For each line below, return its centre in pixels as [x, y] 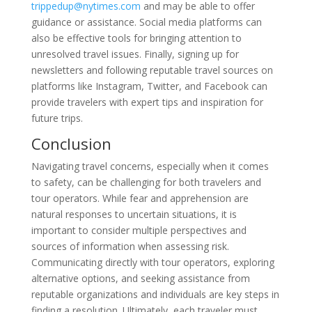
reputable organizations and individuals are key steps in [155, 295]
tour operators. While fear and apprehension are [140, 198]
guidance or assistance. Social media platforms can [146, 22]
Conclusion [71, 144]
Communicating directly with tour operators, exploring [153, 263]
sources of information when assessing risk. [130, 247]
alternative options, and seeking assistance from [140, 279]
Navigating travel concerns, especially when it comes [150, 166]
